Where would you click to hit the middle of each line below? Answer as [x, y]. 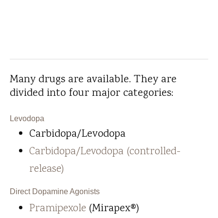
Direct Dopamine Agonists [55, 192]
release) [46, 169]
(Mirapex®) [113, 209]
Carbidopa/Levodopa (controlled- [105, 152]
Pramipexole [58, 209]
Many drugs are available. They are [93, 79]
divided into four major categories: [91, 92]
